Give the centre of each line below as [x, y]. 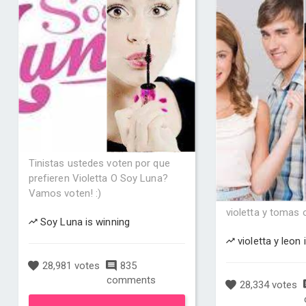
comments [131, 280]
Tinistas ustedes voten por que [99, 163]
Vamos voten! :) [65, 193]
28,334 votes [267, 285]
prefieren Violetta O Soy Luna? [98, 178]
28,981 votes [69, 266]
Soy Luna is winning [83, 222]
